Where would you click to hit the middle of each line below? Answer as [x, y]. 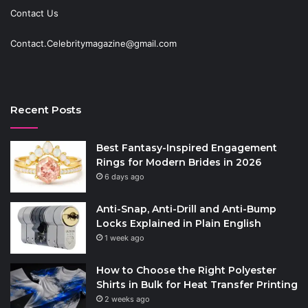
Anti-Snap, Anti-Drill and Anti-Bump [186, 209]
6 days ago [124, 176]
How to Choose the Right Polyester [186, 270]
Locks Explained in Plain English [179, 223]
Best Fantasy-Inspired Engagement [187, 147]
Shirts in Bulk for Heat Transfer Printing [197, 284]
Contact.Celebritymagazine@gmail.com [93, 43]
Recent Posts [46, 109]
